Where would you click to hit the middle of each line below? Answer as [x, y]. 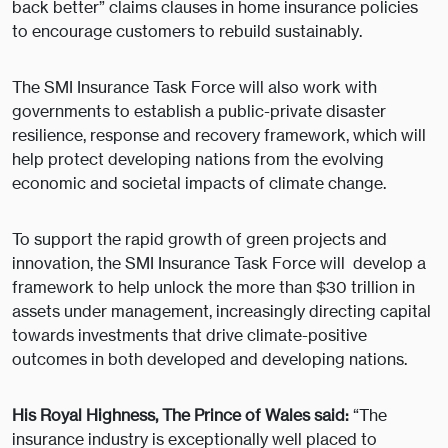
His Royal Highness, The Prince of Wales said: [180, 415]
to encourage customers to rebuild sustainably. [187, 31]
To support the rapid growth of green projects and [199, 239]
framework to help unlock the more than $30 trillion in [213, 287]
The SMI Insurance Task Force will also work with [194, 87]
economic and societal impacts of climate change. [199, 183]
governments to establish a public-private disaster [199, 111]
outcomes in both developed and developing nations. [209, 359]
